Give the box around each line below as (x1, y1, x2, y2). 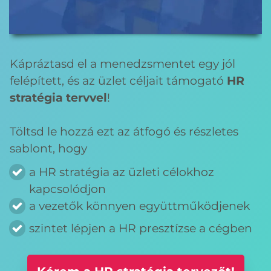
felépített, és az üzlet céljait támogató (10, 74, 227, 88)
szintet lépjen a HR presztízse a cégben (29, 221, 255, 236)
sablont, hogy (10, 142, 87, 156)
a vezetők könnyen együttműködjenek (29, 199, 250, 214)
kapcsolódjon (29, 182, 106, 197)
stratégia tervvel (10, 91, 107, 105)
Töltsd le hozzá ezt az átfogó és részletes (10, 125, 238, 139)
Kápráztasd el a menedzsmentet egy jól (10, 57, 235, 71)
